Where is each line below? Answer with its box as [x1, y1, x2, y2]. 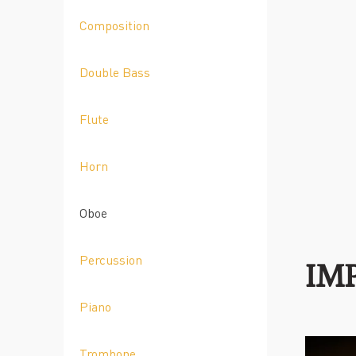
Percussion [79, 251, 142, 268]
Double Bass [79, 64, 150, 80]
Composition [79, 17, 149, 33]
